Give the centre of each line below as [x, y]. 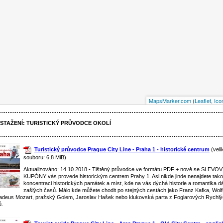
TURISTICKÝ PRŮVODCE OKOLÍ [69, 123]
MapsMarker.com [170, 101]
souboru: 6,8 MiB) [45, 158]
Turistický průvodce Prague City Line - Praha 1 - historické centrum [122, 149]
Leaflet [203, 101]
